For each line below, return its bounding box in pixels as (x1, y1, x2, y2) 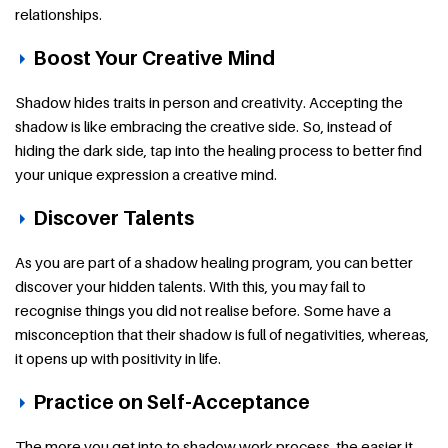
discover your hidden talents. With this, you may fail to (15, 276, 366, 295)
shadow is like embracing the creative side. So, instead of (15, 116, 392, 135)
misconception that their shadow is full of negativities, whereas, (15, 324, 429, 343)
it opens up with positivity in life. (15, 348, 221, 367)
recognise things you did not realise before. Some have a (15, 300, 391, 319)
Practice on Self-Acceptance (33, 389, 310, 414)
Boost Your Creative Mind (33, 45, 275, 70)
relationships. (15, 4, 102, 23)
